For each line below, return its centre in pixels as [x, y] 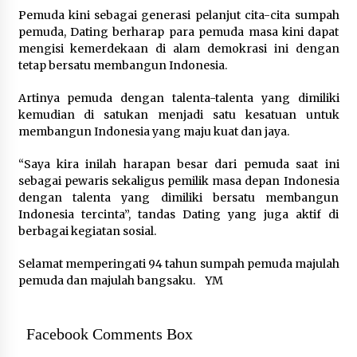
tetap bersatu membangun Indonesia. [122, 65]
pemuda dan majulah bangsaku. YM [120, 280]
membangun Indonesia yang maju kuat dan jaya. [153, 131]
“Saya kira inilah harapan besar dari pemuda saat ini [178, 164]
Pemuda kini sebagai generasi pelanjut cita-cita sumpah [178, 15]
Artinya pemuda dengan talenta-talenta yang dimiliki [178, 98]
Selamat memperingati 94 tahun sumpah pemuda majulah [178, 264]
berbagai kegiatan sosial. [87, 231]
